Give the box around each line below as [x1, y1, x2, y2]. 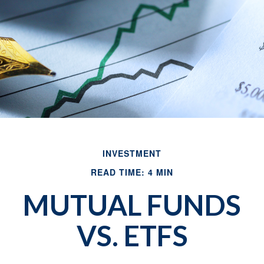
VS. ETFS [76, 219, 188, 252]
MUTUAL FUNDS [23, 188, 241, 222]
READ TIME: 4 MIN [91, 166, 173, 178]
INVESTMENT [103, 147, 161, 159]
